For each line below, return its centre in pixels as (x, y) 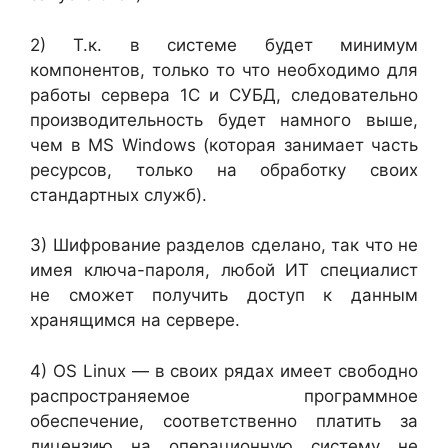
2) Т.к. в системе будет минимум (224, 44)
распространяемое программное (224, 395)
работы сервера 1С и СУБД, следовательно (224, 94)
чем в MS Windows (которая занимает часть (224, 144)
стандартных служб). (118, 194)
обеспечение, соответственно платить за (224, 420)
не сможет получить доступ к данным (224, 295)
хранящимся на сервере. (135, 320)
